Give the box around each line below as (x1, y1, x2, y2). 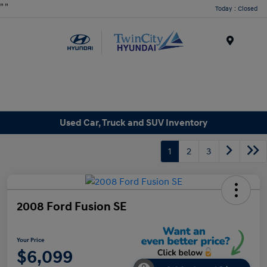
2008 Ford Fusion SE (17, 200, 126, 215)
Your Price (17, 237, 45, 244)
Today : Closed (215, 4, 257, 13)
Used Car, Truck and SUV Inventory (60, 116, 207, 129)
